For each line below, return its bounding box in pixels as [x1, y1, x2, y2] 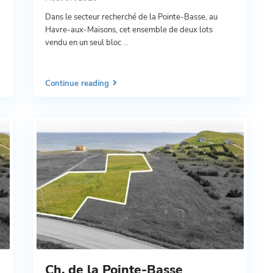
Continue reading [45, 78, 109, 89]
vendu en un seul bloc [45, 37, 123, 49]
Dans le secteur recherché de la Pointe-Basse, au [45, 12, 218, 23]
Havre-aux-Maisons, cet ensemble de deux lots [45, 24, 213, 36]
